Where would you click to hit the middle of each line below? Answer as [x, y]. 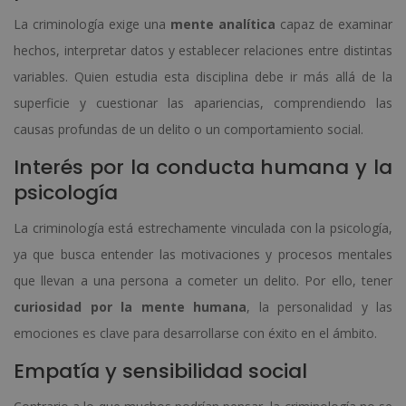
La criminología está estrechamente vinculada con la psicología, [203, 227]
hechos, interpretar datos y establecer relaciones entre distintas [203, 50]
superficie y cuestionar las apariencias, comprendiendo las [203, 102]
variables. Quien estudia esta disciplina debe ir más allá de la [203, 76]
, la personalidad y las [319, 306]
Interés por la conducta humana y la [203, 167]
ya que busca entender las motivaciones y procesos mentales [203, 254]
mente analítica [223, 24]
